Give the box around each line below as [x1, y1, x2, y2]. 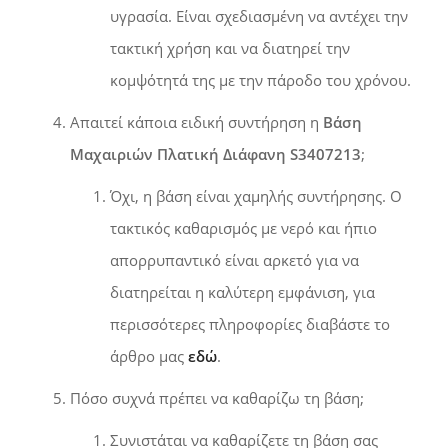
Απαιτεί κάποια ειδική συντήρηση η [70, 111, 323, 132]
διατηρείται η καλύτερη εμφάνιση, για [110, 281, 375, 302]
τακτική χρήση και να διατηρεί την [110, 37, 350, 58]
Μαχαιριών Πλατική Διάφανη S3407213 [70, 143, 361, 164]
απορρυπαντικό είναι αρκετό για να [110, 249, 359, 270]
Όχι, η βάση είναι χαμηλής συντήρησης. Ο [110, 185, 402, 206]
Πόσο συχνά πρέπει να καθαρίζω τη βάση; [70, 387, 364, 408]
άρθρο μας [110, 345, 188, 366]
